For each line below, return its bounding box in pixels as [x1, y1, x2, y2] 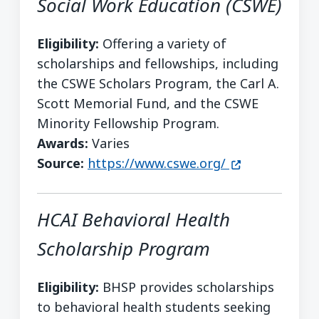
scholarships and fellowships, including [37, 54, 278, 72]
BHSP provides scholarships [99, 278, 274, 296]
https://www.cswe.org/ [88, 154, 226, 172]
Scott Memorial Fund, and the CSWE [37, 94, 258, 112]
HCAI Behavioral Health [37, 206, 230, 232]
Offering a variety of [99, 34, 226, 52]
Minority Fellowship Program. [37, 114, 219, 132]
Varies [88, 134, 130, 152]
